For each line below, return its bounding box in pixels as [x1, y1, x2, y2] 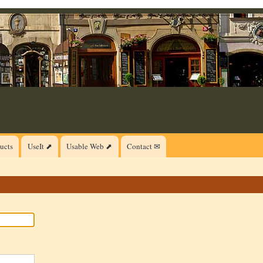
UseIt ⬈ [27, 141, 52, 152]
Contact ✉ [127, 141, 161, 152]
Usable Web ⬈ [66, 141, 113, 152]
